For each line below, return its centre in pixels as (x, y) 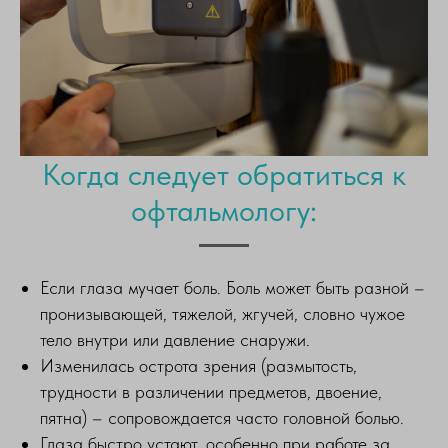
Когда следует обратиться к (224, 174)
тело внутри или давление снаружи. (175, 339)
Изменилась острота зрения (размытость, (198, 365)
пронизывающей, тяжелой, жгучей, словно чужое (222, 313)
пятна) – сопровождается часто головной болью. (222, 417)
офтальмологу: (224, 210)
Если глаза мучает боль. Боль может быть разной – (232, 287)
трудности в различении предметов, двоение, (211, 391)
